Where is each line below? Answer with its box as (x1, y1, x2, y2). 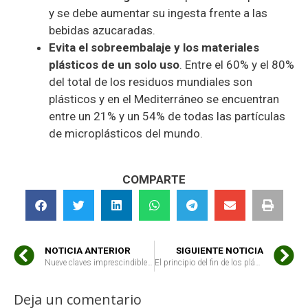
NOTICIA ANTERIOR (45, 244, 131, 256)
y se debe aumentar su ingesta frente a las (49, 6, 267, 21)
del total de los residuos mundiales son (49, 75, 252, 89)
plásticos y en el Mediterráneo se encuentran (49, 92, 279, 107)
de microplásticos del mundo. (49, 126, 203, 141)
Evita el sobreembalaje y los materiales (49, 41, 259, 55)
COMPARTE (122, 172, 186, 186)
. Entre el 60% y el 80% (179, 58, 294, 72)
